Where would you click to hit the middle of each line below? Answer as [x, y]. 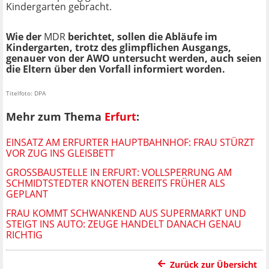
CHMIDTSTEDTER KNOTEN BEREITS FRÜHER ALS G [116, 183]
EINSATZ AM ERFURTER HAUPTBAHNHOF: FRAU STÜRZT [130, 142]
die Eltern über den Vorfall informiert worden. [116, 69]
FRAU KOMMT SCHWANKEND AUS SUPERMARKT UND [126, 213]
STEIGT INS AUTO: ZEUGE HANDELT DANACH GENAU [124, 224]
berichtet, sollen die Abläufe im [141, 37]
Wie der [25, 37]
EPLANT [24, 194]
